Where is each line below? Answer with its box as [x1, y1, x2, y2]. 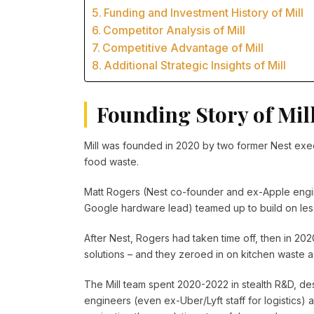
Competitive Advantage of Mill [102, 40, 264, 55]
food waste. [84, 155, 139, 168]
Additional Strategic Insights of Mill [104, 57, 287, 72]
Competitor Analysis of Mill [103, 22, 246, 37]
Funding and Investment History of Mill [104, 5, 304, 20]
